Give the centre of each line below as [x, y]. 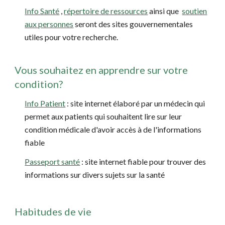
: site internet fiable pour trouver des [143, 161]
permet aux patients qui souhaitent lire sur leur [103, 116]
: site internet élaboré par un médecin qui [135, 103]
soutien [195, 11]
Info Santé [42, 11]
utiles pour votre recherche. [72, 37]
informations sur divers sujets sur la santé [95, 175]
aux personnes [49, 24]
